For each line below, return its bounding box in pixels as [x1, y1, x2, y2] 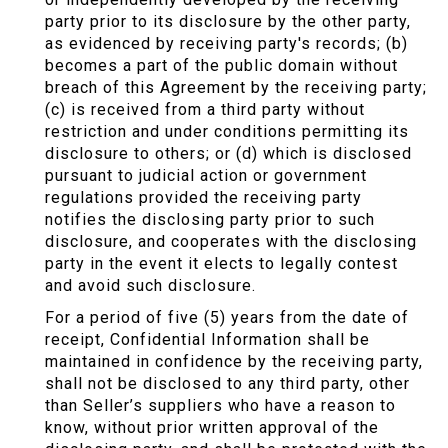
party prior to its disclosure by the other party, [45, 12, 411, 32]
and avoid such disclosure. [45, 276, 256, 296]
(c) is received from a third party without [45, 100, 365, 120]
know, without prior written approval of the [45, 418, 379, 438]
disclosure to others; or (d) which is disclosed [45, 144, 412, 164]
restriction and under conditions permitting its [45, 122, 409, 142]
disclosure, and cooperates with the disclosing [45, 232, 417, 252]
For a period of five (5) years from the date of [45, 308, 409, 328]
